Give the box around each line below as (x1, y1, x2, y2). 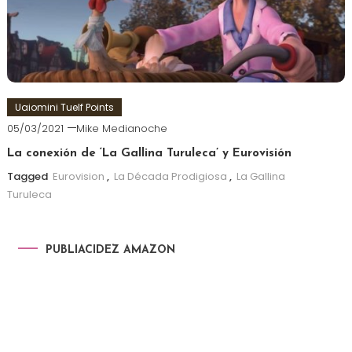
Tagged (6, 168, 50, 184)
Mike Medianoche (75, 120, 167, 136)
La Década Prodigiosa (113, 168, 227, 184)
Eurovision (52, 168, 104, 184)
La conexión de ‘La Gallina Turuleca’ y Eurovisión (6, 147, 291, 159)
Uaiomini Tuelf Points (14, 100, 114, 114)
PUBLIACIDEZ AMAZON (45, 244, 175, 256)
